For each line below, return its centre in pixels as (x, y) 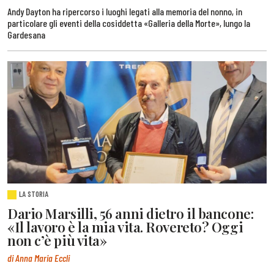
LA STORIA (34, 194)
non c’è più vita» (57, 240)
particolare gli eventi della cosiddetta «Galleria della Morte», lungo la (129, 23)
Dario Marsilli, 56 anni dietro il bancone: (131, 213)
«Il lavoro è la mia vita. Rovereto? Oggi (125, 227)
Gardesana (26, 35)
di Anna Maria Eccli (39, 258)
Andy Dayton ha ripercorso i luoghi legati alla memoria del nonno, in (125, 12)
